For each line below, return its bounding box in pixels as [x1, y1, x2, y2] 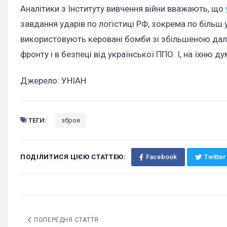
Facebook [145, 153, 177, 161]
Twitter [204, 153, 225, 161]
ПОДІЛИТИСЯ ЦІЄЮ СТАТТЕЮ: [20, 153, 126, 161]
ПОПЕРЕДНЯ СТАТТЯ [32, 216, 99, 224]
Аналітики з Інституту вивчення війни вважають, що [20, 4, 225, 14]
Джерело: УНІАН [20, 75, 86, 86]
